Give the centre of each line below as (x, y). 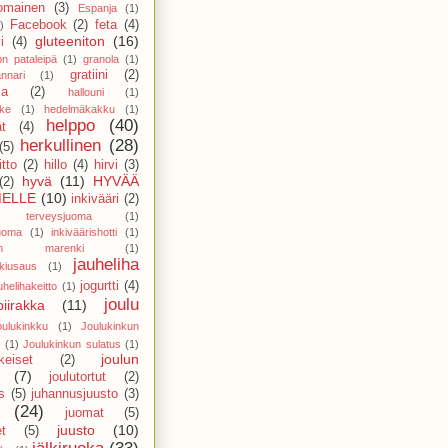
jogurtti (99, 285)
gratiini (88, 74)
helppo (71, 125)
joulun (120, 358)
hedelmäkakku (80, 108)
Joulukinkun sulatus (72, 343)
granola (101, 58)
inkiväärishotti (84, 231)
